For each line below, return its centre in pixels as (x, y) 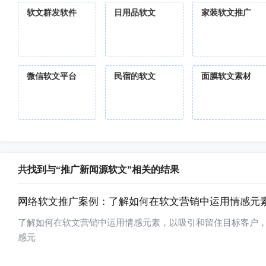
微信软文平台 (52, 76)
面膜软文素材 (226, 76)
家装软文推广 (226, 13)
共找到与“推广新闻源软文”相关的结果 (99, 170)
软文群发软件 (52, 13)
